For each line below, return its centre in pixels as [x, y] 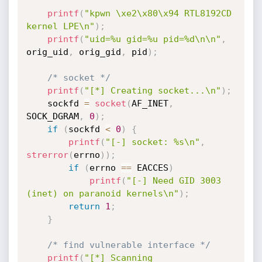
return [84, 206]
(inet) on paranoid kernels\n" [102, 194]
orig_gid [97, 52]
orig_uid [47, 52]
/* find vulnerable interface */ [129, 245]
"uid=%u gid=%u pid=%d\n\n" [152, 39]
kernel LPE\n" [60, 26]
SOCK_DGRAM [52, 116]
